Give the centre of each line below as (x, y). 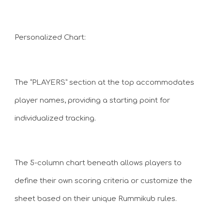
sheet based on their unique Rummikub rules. (96, 199)
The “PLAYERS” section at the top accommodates (104, 82)
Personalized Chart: (50, 38)
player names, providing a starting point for (92, 100)
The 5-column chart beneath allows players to (98, 163)
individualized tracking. (55, 118)
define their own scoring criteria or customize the (103, 181)
